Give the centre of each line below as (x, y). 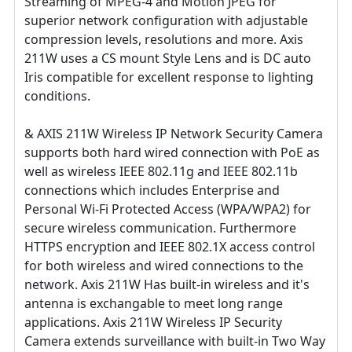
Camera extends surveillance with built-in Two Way (175, 341)
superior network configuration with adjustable (166, 20)
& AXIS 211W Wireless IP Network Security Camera (174, 133)
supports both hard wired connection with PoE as (172, 152)
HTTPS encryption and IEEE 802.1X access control (170, 246)
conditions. (57, 95)
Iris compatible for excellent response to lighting (169, 77)
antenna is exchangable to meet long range (154, 303)
